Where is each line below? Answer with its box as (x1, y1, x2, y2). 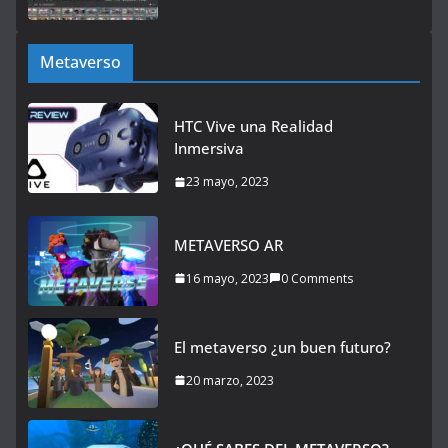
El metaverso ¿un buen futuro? (174, 336, 391, 357)
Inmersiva (174, 138, 244, 158)
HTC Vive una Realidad (174, 116, 333, 136)
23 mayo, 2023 (186, 173, 269, 190)
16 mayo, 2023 (186, 269, 269, 287)
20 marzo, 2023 (186, 371, 274, 389)
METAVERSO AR (174, 234, 283, 255)
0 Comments (281, 269, 353, 287)
